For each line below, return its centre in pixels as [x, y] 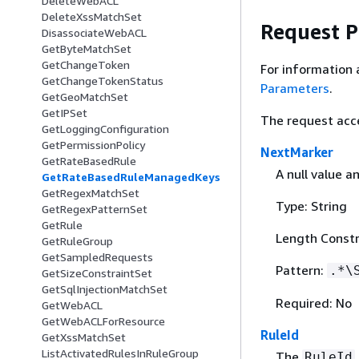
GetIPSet [65, 113]
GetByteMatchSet [87, 49]
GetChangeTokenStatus [103, 81]
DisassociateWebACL [94, 33]
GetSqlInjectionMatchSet [105, 289]
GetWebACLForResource [103, 321]
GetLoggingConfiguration [105, 129]
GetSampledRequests [97, 257]
